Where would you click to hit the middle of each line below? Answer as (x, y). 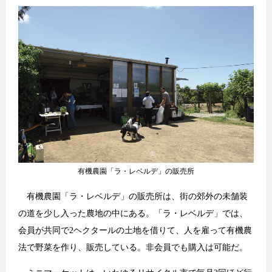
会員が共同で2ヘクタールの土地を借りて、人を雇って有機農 (135, 231)
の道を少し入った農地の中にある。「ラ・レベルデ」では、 (133, 214)
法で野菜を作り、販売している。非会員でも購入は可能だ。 (133, 248)
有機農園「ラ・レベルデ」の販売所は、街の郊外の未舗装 (133, 197)
